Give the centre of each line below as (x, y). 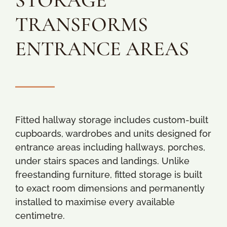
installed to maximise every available (95, 202)
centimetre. (40, 216)
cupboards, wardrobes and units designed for (113, 134)
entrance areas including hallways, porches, (110, 147)
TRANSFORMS (82, 24)
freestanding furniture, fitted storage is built (109, 175)
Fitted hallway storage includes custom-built (112, 120)
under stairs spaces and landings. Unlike (102, 161)
